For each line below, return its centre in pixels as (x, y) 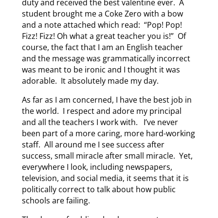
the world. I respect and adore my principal (101, 111)
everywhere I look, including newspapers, (97, 167)
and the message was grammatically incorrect (106, 58)
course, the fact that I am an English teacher (102, 47)
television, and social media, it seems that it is (105, 178)
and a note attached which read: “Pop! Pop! (103, 25)
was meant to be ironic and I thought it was (101, 69)
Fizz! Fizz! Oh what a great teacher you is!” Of (104, 36)
